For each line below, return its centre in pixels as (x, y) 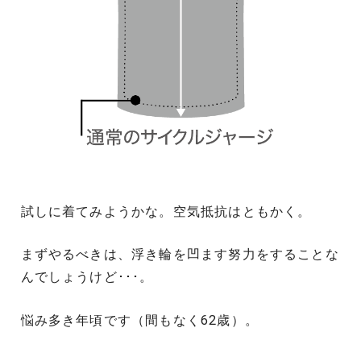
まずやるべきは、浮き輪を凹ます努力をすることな (180, 255)
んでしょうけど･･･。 (87, 277)
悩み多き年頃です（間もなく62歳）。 (139, 320)
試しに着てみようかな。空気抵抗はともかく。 (166, 211)
